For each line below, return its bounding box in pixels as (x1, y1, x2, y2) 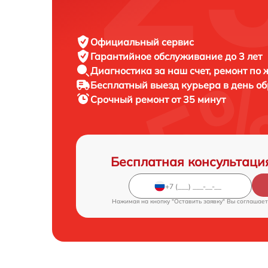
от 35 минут (171, 93, 226, 105)
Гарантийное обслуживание (90, 50, 225, 62)
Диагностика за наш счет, (90, 65, 214, 77)
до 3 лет (225, 50, 262, 62)
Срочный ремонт (90, 93, 171, 105)
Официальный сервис (90, 36, 194, 48)
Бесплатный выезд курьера (90, 79, 223, 91)
